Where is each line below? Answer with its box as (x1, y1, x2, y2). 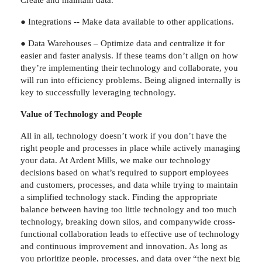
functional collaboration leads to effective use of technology (20, 229, 240, 239)
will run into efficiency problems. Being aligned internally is (20, 75, 240, 85)
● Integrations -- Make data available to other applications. (20, 16, 234, 26)
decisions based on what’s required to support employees (20, 167, 229, 177)
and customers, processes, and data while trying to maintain (20, 180, 238, 189)
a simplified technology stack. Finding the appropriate (20, 192, 218, 202)
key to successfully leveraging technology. (20, 87, 176, 97)
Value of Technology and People (20, 109, 142, 119)
